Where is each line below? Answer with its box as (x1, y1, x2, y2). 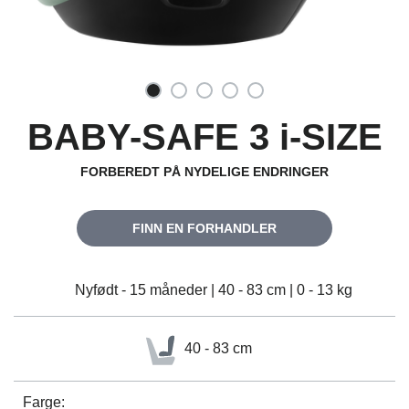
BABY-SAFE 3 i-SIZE (26, 117, 383, 157)
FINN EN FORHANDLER (132, 221, 277, 236)
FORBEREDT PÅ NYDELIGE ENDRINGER (80, 164, 329, 179)
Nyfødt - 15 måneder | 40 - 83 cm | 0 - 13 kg (75, 282, 352, 298)
